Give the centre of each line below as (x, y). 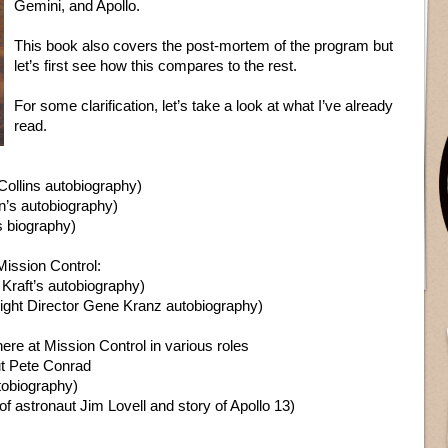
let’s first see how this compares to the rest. (155, 65)
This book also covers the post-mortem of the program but (203, 45)
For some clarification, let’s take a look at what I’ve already (203, 105)
